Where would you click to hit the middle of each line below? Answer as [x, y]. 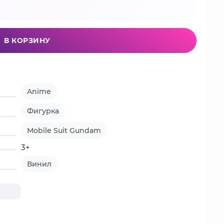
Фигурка [43, 111]
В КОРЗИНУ [27, 40]
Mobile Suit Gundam [64, 130]
